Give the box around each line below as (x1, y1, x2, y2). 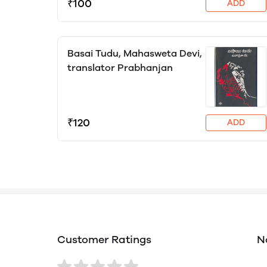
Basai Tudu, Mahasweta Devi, (67, 48, 202, 59)
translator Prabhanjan (67, 62, 173, 73)
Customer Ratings (57, 233, 151, 246)
